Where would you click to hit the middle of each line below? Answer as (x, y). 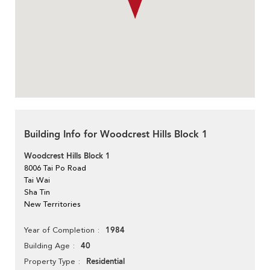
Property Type (50, 261)
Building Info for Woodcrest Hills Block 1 (116, 134)
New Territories (52, 204)
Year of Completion (59, 230)
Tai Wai (37, 180)
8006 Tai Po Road (55, 168)
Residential (105, 261)
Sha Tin (37, 192)
